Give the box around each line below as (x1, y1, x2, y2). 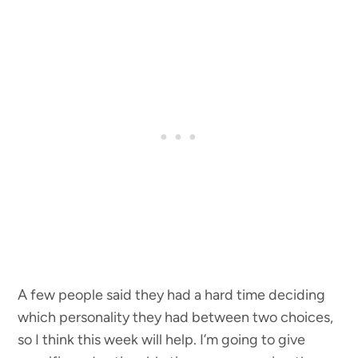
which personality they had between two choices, (18, 308, 334, 326)
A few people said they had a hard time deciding (18, 286, 326, 304)
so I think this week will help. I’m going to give (18, 331, 306, 348)
